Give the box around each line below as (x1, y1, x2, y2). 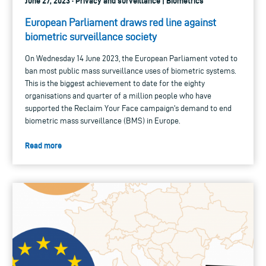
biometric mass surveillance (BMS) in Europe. (25, 116, 180, 125)
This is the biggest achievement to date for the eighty (25, 78, 205, 88)
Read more (25, 140, 62, 150)
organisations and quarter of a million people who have (25, 91, 211, 100)
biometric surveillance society (25, 30, 157, 42)
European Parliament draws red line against (25, 16, 216, 28)
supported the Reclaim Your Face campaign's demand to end (25, 103, 232, 113)
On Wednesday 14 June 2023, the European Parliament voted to (25, 53, 237, 63)
